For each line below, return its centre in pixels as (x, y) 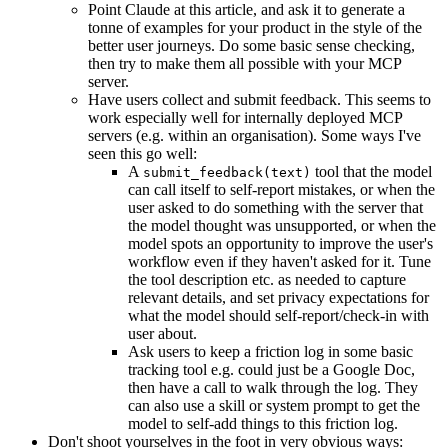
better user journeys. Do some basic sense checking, (251, 46)
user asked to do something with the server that (275, 208)
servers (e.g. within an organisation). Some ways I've (254, 136)
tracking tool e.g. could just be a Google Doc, (271, 370)
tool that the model (371, 172)
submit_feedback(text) (227, 173)
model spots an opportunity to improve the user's (280, 244)
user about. (162, 334)
